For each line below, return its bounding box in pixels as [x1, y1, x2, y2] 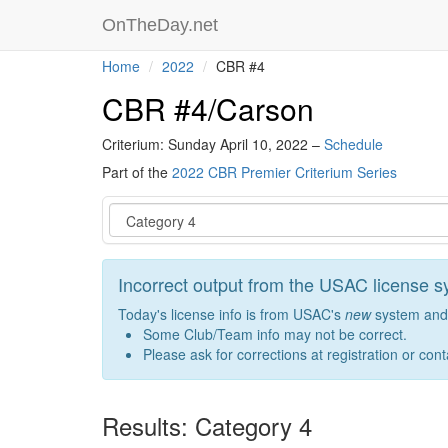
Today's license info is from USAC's [118, 304, 345, 324]
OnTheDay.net [102, 15, 223, 35]
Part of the [102, 162, 172, 182]
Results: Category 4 [102, 408, 312, 443]
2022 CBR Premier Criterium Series [172, 162, 397, 182]
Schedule [324, 134, 383, 154]
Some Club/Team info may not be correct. [143, 324, 407, 344]
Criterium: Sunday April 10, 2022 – [102, 134, 324, 154]
